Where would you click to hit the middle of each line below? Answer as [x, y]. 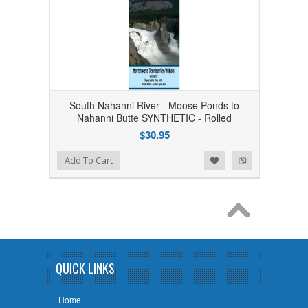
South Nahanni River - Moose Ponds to [155, 105]
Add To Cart [89, 160]
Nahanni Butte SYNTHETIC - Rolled [155, 117]
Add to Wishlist [42, 158]
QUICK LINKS [85, 268]
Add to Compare [70, 158]
